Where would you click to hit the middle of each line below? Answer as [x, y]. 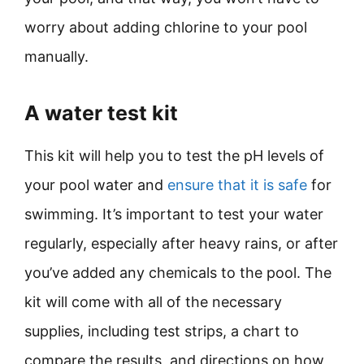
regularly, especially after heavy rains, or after [181, 243]
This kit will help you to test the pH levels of [174, 156]
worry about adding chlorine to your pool [166, 27]
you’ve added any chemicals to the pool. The [178, 273]
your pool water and [96, 185]
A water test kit [101, 113]
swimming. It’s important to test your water [174, 214]
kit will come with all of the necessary [153, 302]
